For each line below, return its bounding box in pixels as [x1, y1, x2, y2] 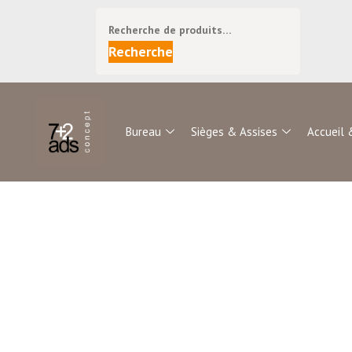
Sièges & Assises [191, 123, 278, 139]
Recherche [108, 42, 173, 60]
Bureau [126, 123, 162, 139]
